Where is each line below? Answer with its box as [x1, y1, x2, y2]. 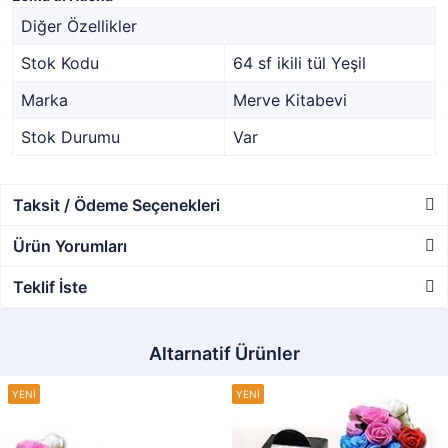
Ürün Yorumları [13, 235, 127, 256]
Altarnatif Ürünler [148, 342, 300, 364]
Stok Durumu [21, 126, 120, 147]
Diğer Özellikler [21, 15, 137, 36]
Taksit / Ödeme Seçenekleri [13, 194, 220, 215]
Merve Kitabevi [233, 89, 347, 110]
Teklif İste [13, 276, 87, 297]
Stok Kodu [21, 52, 99, 73]
